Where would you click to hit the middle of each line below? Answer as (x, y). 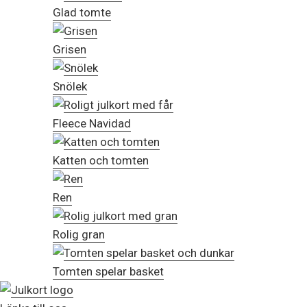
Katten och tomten (101, 161)
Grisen (70, 50)
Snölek (70, 87)
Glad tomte (82, 13)
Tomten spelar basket (108, 272)
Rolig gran (79, 235)
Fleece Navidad (92, 124)
